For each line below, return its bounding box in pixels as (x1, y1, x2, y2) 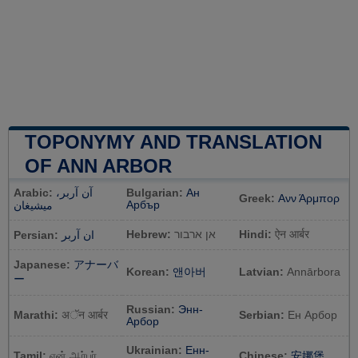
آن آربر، (56, 187, 93, 200)
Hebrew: (126, 229, 171, 241)
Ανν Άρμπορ (278, 193, 340, 205)
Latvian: (239, 266, 284, 279)
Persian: (14, 229, 58, 242)
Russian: (126, 304, 175, 316)
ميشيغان (14, 200, 53, 213)
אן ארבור (174, 229, 216, 241)
